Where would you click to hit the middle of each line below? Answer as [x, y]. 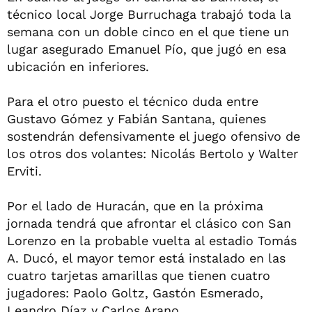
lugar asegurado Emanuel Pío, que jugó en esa [147, 49]
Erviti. [24, 171]
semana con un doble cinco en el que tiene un [148, 31]
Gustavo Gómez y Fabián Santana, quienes [136, 118]
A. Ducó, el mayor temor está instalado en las [146, 258]
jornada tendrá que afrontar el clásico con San [149, 223]
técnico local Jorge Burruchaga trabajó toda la [149, 14]
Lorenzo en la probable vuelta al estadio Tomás [152, 240]
